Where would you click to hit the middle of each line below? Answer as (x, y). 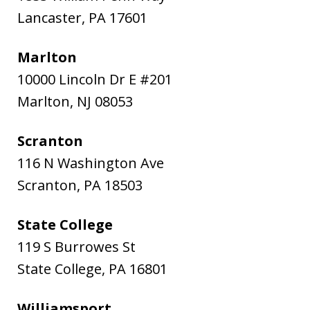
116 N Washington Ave (91, 163)
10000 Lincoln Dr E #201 (95, 80)
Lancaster (49, 18)
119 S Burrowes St (76, 247)
